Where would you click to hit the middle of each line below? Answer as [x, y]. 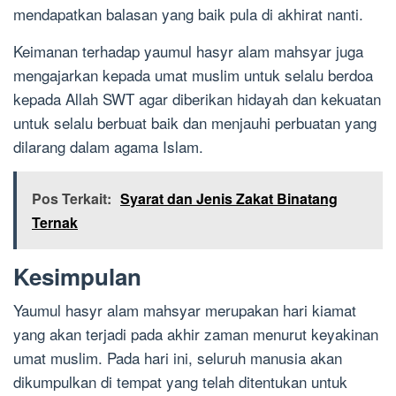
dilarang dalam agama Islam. [108, 147]
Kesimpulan [77, 277]
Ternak [55, 223]
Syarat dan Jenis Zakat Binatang [229, 199]
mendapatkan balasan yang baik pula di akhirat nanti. [188, 14]
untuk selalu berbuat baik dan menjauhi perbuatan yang [195, 123]
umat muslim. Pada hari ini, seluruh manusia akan [178, 358]
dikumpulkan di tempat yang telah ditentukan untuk [180, 382]
